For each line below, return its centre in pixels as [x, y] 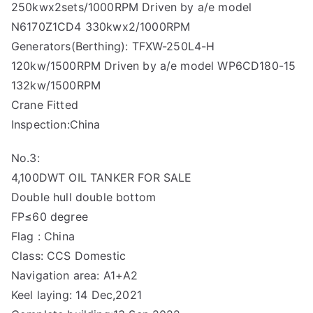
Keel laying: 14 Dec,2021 [77, 295]
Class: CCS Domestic [69, 256]
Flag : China [43, 236]
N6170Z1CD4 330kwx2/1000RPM [101, 27]
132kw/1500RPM [56, 85]
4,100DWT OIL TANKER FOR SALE [102, 177]
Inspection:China [56, 124]
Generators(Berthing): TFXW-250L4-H [113, 46]
